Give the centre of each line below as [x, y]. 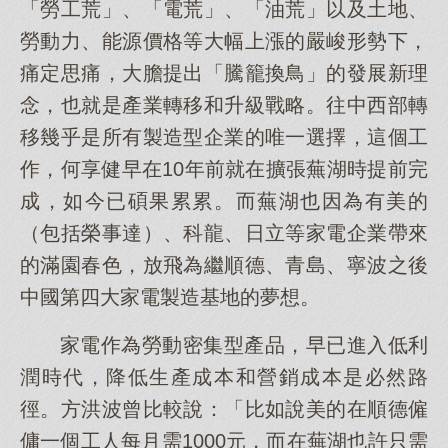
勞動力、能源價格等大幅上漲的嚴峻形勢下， [224, 41]
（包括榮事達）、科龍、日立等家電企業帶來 [224, 233]
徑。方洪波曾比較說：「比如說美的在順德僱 [224, 409]
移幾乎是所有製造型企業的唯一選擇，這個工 [224, 137]
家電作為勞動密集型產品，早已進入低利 [244, 345]
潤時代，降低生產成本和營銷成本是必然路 [224, 377]
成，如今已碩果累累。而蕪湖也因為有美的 [224, 201]
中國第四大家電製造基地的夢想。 [170, 297]
